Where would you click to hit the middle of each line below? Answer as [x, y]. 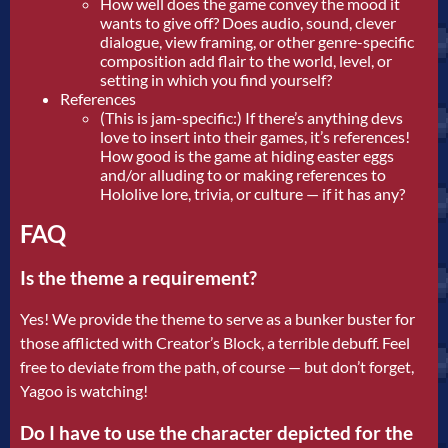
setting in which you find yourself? [216, 79]
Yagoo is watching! [84, 391]
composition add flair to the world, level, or [246, 60]
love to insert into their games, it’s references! [255, 136]
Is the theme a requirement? [138, 277]
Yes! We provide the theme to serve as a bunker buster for [217, 319]
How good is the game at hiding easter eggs [247, 155]
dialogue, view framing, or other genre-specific [257, 41]
